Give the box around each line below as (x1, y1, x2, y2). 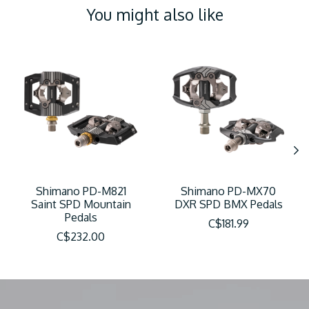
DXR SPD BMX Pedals (174, 197, 283, 212)
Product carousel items (14, 43, 128, 57)
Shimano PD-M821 (35, 184, 126, 199)
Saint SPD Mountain (30, 197, 131, 212)
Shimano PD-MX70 (181, 184, 276, 199)
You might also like (86, 3, 223, 24)
